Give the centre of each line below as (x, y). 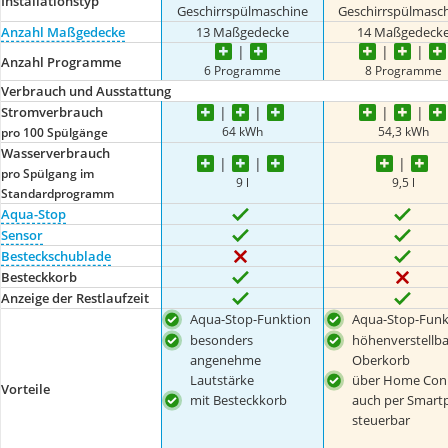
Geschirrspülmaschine (242, 11)
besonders (222, 339)
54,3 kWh (404, 130)
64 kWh (242, 130)
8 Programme (404, 70)
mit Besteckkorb (239, 399)
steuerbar (380, 419)
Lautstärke (222, 379)
